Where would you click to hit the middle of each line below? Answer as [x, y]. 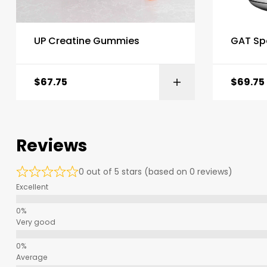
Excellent [32, 187]
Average [32, 257]
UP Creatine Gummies [87, 41]
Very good [36, 222]
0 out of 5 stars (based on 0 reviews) [156, 172]
